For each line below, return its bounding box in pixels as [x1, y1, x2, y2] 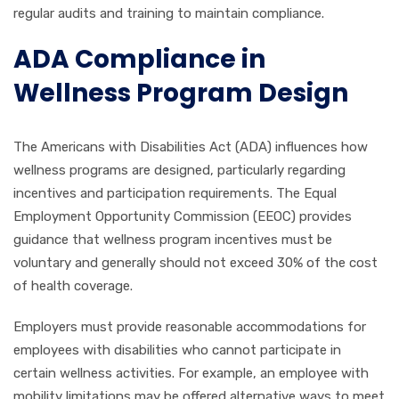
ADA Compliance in [13, 42, 265, 77]
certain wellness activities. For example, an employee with [13, 365, 369, 381]
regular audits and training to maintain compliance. [13, 5, 324, 21]
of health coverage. [13, 278, 133, 294]
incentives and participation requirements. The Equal [13, 185, 337, 201]
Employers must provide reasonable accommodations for [13, 319, 366, 335]
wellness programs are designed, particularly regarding [13, 162, 346, 178]
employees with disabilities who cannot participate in [13, 342, 341, 358]
